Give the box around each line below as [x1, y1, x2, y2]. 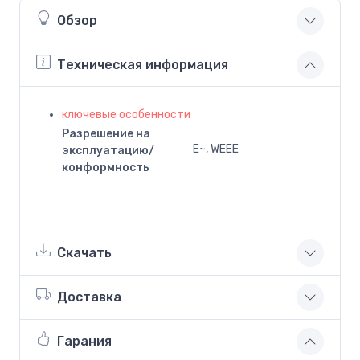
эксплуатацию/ [62, 143, 154, 157]
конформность [62, 160, 149, 174]
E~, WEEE [193, 141, 239, 156]
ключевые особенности [62, 107, 190, 121]
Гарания [57, 333, 112, 350]
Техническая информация [57, 57, 228, 73]
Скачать [57, 245, 112, 261]
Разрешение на [62, 126, 150, 141]
